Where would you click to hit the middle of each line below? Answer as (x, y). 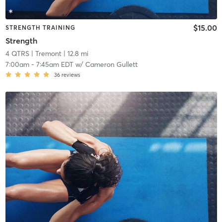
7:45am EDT (55, 64)
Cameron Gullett (111, 64)
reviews (71, 75)
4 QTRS (17, 53)
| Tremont (45, 53)
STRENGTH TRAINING (40, 28)
